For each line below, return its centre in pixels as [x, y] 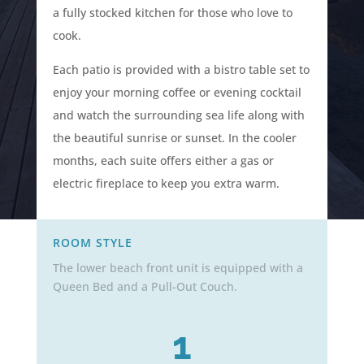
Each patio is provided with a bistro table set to [181, 69]
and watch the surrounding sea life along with [178, 115]
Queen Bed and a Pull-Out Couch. [145, 286]
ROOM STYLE [92, 243]
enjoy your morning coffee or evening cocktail [177, 92]
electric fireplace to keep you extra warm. [166, 183]
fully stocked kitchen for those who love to [175, 13]
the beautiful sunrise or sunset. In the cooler [174, 138]
